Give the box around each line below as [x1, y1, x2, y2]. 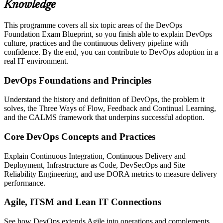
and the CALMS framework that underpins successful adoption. [4, 113, 205, 122]
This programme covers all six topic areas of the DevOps [4, 20, 182, 29]
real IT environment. [4, 56, 68, 65]
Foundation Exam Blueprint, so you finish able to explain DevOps [4, 29, 212, 38]
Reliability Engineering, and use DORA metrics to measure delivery [4, 169, 217, 178]
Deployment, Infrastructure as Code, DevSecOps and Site [4, 160, 185, 169]
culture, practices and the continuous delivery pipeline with [4, 38, 188, 47]
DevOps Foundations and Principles [4, 75, 151, 86]
